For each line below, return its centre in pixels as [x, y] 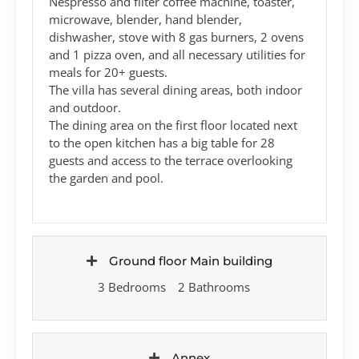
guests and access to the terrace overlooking [171, 160]
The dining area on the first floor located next [173, 125]
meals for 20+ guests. [108, 72]
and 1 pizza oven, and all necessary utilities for [177, 54]
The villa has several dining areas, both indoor [175, 89]
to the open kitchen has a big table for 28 [162, 142]
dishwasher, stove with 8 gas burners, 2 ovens [176, 36]
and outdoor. [85, 107]
